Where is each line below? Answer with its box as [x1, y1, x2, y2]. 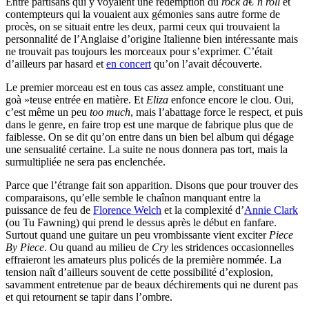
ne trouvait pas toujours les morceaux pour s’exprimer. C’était [6, 46, 272, 58]
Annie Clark [244, 204, 298, 217]
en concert [106, 58, 151, 70]
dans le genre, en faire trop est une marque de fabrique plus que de [6, 119, 293, 131]
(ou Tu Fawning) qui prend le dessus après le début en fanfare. [6, 217, 277, 229]
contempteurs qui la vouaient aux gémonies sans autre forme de [6, 8, 280, 21]
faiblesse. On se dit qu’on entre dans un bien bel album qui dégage [6, 131, 294, 143]
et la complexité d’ [161, 204, 244, 217]
